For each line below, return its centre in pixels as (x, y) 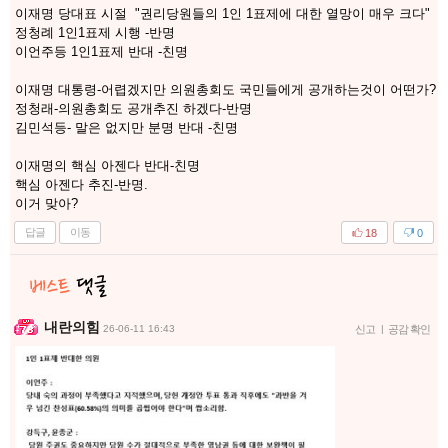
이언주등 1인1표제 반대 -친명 (101, 52)
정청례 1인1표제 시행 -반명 (95, 33)
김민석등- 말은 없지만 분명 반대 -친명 (126, 128)
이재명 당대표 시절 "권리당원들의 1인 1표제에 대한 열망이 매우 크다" (222, 14)
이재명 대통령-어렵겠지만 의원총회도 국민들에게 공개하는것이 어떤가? (225, 90)
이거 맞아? (46, 204)
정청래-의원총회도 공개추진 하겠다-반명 (133, 109)
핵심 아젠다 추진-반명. (83, 185)
